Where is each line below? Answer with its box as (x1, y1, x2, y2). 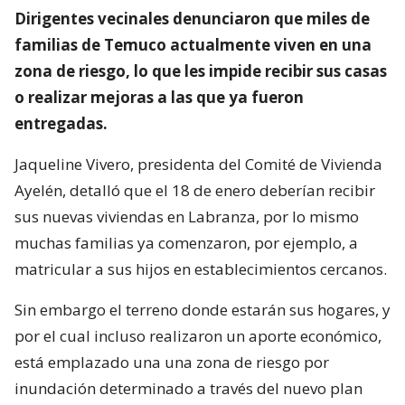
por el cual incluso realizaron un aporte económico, (14, 325, 381, 346)
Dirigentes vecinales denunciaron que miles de (14, 7, 370, 29)
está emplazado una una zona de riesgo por (14, 351, 329, 372)
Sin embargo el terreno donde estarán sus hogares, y (14, 298, 391, 320)
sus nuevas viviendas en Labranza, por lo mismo (14, 205, 359, 227)
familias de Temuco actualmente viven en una (14, 33, 372, 55)
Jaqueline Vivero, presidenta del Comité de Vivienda (14, 153, 382, 174)
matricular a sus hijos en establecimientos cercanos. (14, 258, 387, 279)
